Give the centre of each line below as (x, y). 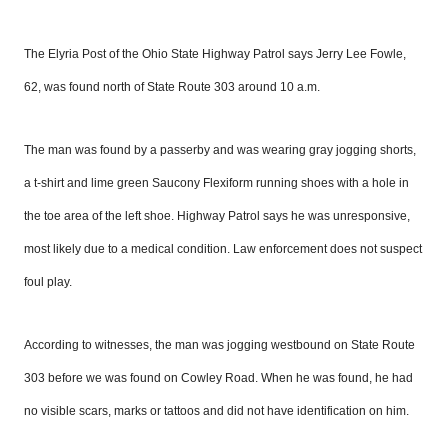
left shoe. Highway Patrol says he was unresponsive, (268, 216)
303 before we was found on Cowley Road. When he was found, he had (219, 378)
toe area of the (85, 216)
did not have (262, 411)
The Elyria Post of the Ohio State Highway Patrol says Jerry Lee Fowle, (215, 54)
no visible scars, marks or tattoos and (126, 411)
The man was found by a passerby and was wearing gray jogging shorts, (220, 150)
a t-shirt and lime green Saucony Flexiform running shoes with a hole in (217, 183)
